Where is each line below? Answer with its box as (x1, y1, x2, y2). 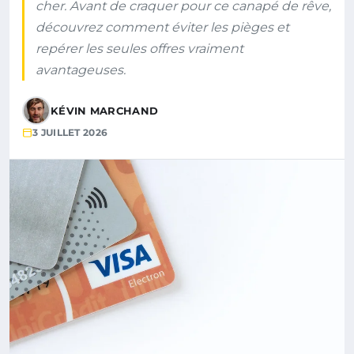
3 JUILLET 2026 (32, 126, 108, 138)
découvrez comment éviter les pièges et (36, 20, 289, 35)
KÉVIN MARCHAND (51, 104, 159, 117)
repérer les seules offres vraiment (36, 41, 243, 56)
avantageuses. (36, 62, 126, 77)
